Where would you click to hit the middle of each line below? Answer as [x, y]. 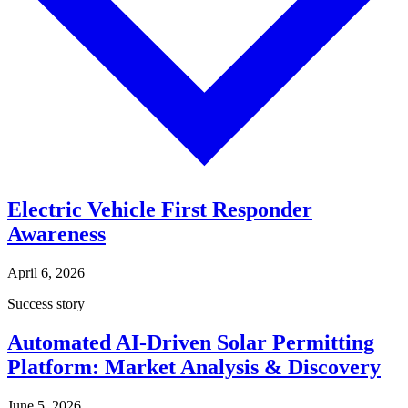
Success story [46, 304]
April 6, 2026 [46, 273]
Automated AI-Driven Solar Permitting [191, 343]
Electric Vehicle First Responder [160, 210]
